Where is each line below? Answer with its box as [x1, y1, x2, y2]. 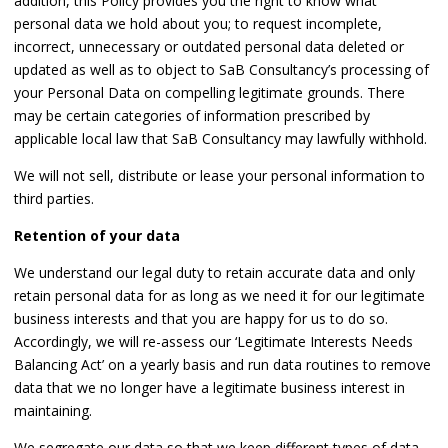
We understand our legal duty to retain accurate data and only [14, 263, 415, 283]
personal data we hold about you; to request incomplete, [14, 14, 382, 34]
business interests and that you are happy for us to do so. [14, 309, 392, 329]
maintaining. [14, 401, 92, 421]
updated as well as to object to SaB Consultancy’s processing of [14, 60, 429, 80]
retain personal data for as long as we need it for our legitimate [14, 286, 425, 306]
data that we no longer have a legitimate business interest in [14, 378, 405, 398]
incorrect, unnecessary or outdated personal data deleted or [14, 37, 404, 57]
